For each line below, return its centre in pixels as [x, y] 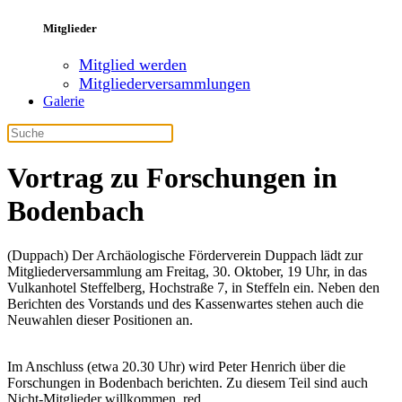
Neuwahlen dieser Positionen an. [100, 319]
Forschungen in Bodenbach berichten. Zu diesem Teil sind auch [188, 382]
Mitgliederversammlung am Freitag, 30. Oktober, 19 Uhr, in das [187, 271]
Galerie [64, 100]
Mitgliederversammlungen [165, 83]
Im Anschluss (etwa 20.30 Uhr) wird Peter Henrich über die [176, 366]
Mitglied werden [133, 64]
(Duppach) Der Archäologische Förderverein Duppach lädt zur [185, 255]
